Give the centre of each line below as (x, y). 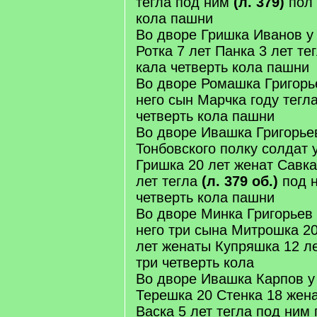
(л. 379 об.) (240, 181)
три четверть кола (195, 263)
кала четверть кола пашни (223, 67)
